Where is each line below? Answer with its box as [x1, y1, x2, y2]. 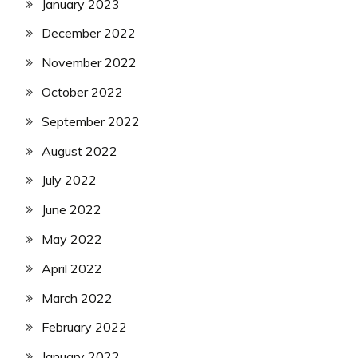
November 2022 [42, 54, 137, 71]
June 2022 [42, 201, 101, 218]
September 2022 [42, 113, 140, 129]
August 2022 [42, 142, 117, 159]
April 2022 [42, 260, 102, 276]
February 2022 [42, 319, 127, 336]
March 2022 [42, 289, 113, 306]
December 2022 [42, 25, 136, 42]
